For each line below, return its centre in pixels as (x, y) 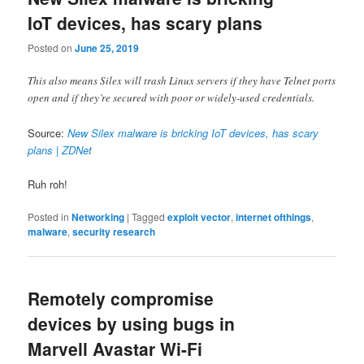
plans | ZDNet (60, 149)
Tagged (149, 216)
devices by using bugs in (132, 324)
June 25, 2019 (107, 48)
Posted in (49, 216)
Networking (98, 217)
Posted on (52, 48)
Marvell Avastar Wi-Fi (115, 349)
